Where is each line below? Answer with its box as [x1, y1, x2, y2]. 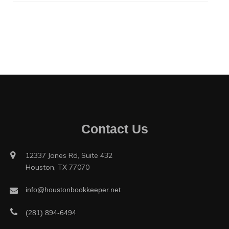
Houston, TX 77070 [26, 163, 89, 172]
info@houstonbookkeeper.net [26, 186, 121, 194]
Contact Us [81, 122, 148, 136]
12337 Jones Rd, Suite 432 [26, 151, 112, 160]
